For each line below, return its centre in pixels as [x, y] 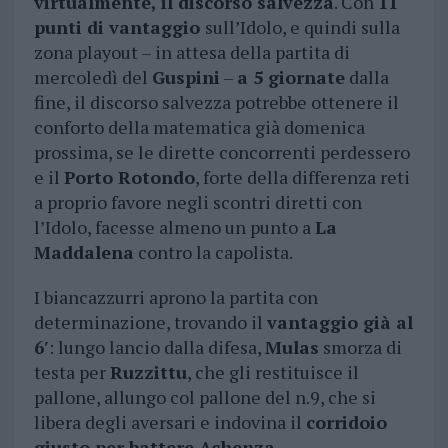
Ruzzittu [148, 372]
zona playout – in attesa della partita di [191, 52]
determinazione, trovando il [150, 322]
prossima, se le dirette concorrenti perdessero [221, 152]
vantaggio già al [339, 322]
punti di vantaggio [119, 27]
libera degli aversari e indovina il [169, 422]
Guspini [185, 77]
